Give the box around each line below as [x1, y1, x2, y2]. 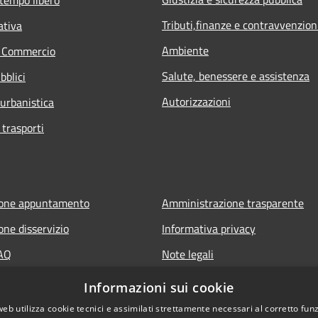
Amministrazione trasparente [162, 194, 304, 212]
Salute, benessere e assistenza [162, 67, 309, 84]
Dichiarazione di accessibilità [162, 270, 300, 288]
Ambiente [162, 41, 209, 59]
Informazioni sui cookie [84, 279, 234, 296]
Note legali [162, 245, 214, 263]
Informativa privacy [162, 219, 256, 237]
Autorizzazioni [162, 92, 231, 110]
